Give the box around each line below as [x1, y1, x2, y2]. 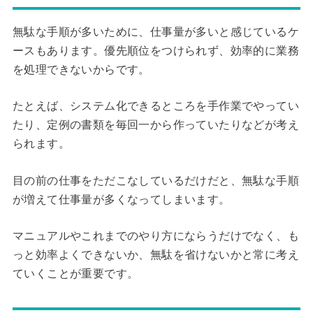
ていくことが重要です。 [12, 268, 139, 280]
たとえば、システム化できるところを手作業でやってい [12, 100, 299, 112]
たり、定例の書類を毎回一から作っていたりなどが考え [12, 119, 299, 131]
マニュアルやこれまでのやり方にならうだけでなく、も [12, 230, 299, 242]
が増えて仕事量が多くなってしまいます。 [12, 193, 231, 205]
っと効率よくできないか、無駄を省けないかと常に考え [12, 249, 299, 261]
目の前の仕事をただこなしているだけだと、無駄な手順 [12, 174, 299, 187]
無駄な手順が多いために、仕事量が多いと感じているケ [12, 25, 299, 38]
